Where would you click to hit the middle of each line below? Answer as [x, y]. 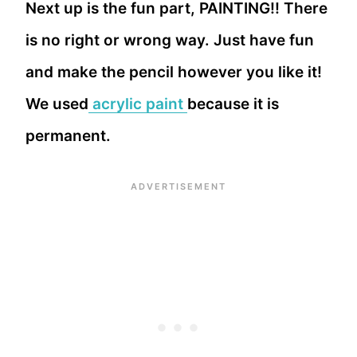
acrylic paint [138, 104]
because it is [233, 104]
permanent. [68, 135]
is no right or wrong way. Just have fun [170, 40]
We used [57, 104]
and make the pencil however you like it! [174, 72]
